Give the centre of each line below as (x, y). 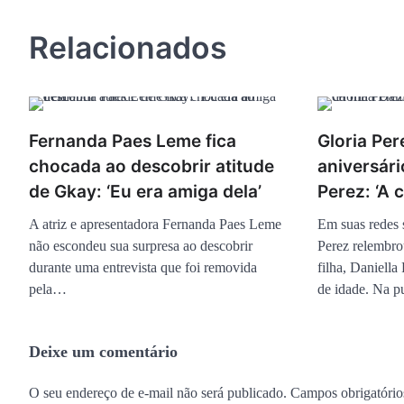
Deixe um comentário (103, 352)
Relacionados (128, 48)
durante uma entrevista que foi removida (143, 268)
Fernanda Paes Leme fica (133, 142)
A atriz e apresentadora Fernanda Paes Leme (155, 225)
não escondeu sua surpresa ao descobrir (141, 246)
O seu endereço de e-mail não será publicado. (158, 393)
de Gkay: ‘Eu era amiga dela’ (145, 192)
